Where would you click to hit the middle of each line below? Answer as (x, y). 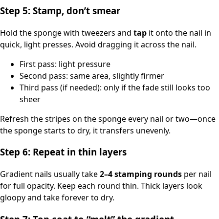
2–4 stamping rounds (141, 174)
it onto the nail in (179, 33)
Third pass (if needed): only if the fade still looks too (115, 87)
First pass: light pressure (65, 64)
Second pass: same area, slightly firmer (92, 76)
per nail (197, 174)
